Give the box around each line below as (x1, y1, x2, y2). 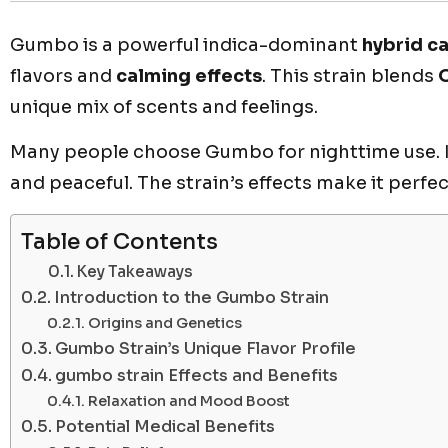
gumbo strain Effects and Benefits (55, 364, 339, 386)
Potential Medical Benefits (55, 415, 276, 437)
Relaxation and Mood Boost (87, 391, 290, 410)
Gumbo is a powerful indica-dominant (10, 33, 362, 56)
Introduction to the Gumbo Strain (54, 286, 330, 308)
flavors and (10, 64, 116, 87)
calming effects (116, 64, 262, 87)
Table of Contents (21, 227, 218, 255)
